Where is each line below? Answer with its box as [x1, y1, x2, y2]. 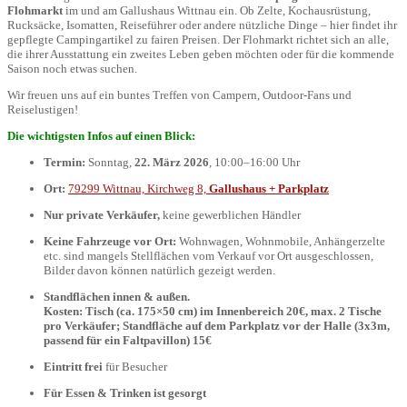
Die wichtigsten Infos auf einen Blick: [7, 128, 195, 143]
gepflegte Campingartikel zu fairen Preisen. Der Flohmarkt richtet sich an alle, [7, 32, 389, 46]
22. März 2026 [134, 154, 209, 169]
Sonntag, [85, 154, 134, 169]
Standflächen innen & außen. [44, 289, 190, 303]
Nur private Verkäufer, [44, 207, 160, 222]
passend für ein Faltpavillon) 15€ [44, 333, 212, 347]
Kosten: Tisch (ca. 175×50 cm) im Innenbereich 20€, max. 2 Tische [44, 303, 382, 318]
